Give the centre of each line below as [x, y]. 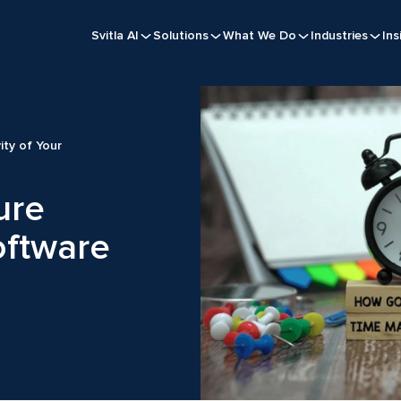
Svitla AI [115, 35]
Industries [339, 35]
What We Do [260, 35]
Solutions [181, 35]
